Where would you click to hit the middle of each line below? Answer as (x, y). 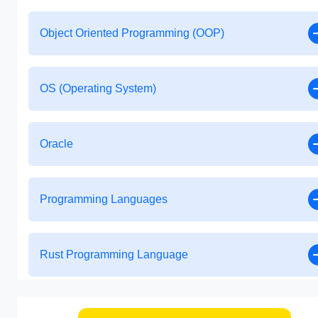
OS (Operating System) (98, 88)
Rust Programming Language (114, 254)
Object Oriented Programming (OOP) (132, 33)
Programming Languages (104, 199)
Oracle (56, 143)
